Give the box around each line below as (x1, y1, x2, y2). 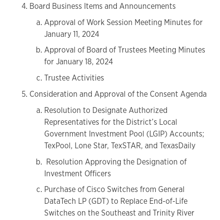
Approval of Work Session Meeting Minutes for (44, 17, 203, 27)
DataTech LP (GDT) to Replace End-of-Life (44, 196, 188, 207)
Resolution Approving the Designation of (44, 156, 187, 167)
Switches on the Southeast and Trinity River (44, 208, 194, 219)
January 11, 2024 (44, 28, 99, 39)
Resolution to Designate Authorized (44, 105, 167, 115)
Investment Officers (44, 168, 111, 179)
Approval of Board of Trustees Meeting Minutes (44, 45, 205, 55)
